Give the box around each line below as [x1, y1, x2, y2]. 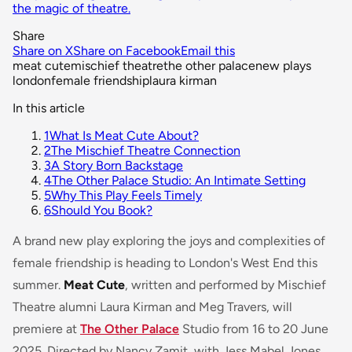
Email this [181, 42, 235, 58]
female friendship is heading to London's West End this [13, 255, 317, 270]
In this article [13, 100, 85, 115]
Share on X [13, 42, 73, 58]
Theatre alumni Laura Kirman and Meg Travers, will [13, 299, 292, 314]
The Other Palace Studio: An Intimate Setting [52, 172, 306, 188]
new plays [255, 57, 311, 73]
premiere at [13, 321, 80, 336]
